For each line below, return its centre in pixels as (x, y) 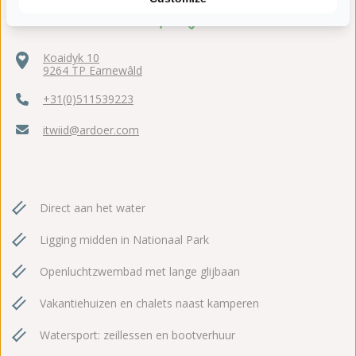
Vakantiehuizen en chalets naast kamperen (149, 304)
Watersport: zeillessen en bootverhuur (137, 335)
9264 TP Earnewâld (93, 71)
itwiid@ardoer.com (91, 130)
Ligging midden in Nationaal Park (124, 240)
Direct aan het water (93, 208)
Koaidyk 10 (71, 58)
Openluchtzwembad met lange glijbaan (140, 272)
